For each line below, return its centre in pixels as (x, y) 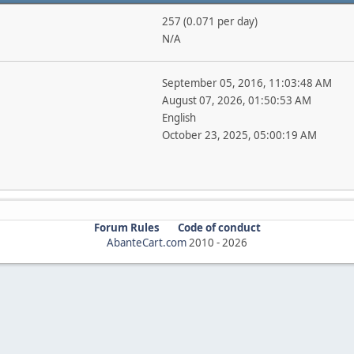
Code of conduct (219, 228)
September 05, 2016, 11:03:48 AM (247, 83)
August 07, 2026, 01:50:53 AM (236, 100)
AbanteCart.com (147, 243)
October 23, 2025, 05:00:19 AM (239, 135)
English (179, 118)
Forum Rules (126, 228)
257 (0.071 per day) (209, 21)
